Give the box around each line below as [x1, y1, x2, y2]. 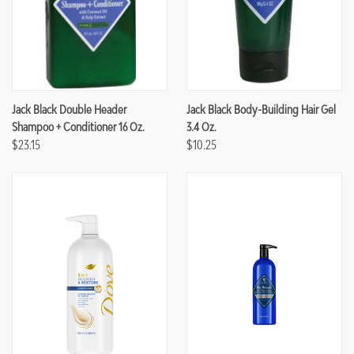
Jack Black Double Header [12, 102, 126, 117]
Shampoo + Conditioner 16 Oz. [12, 119, 145, 134]
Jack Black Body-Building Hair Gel [186, 102, 336, 117]
